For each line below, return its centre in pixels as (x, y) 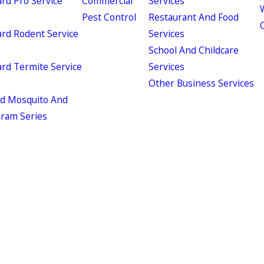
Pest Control (109, 17)
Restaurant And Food (194, 17)
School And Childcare (194, 50)
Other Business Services (202, 83)
